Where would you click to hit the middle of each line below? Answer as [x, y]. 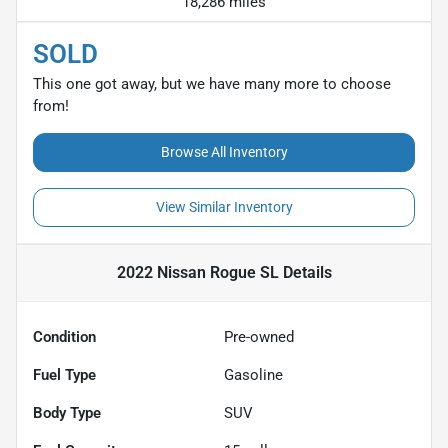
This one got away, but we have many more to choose [212, 83]
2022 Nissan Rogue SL [197, 272]
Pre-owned [259, 336]
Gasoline [253, 374]
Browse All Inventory [224, 151]
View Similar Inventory [224, 206]
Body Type [67, 412]
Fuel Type [64, 374]
